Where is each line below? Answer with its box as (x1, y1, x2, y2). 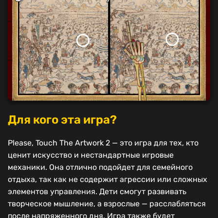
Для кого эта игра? (8, 113, 117, 127)
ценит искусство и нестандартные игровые (8, 150, 174, 160)
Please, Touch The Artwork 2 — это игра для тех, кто (8, 138, 199, 148)
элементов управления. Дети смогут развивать (8, 187, 186, 197)
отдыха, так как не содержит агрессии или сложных (8, 175, 207, 184)
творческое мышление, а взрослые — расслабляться (8, 199, 206, 209)
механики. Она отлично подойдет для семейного (8, 163, 193, 172)
